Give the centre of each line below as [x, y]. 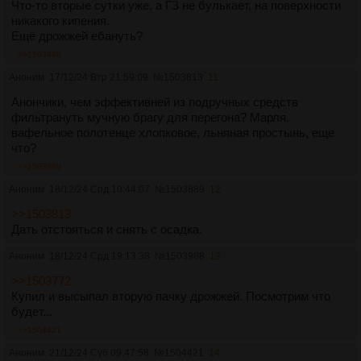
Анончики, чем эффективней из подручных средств [155, 102]
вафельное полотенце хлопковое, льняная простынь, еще [173, 133]
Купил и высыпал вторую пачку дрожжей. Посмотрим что [171, 297]
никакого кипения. [60, 21]
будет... [32, 312]
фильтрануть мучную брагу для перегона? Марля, [150, 118]
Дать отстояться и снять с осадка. [107, 230]
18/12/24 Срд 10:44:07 [100, 190]
